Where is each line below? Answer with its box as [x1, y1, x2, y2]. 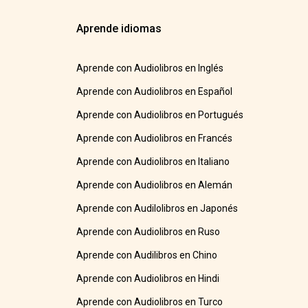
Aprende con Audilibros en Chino [76, 250, 218, 261]
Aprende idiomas [76, 22, 162, 36]
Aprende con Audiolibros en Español [76, 86, 233, 98]
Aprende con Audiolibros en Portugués [76, 109, 244, 121]
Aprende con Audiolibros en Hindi [76, 273, 220, 285]
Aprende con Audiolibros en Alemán [76, 179, 233, 191]
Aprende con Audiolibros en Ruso [76, 226, 221, 238]
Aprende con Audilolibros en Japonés [76, 203, 239, 214]
